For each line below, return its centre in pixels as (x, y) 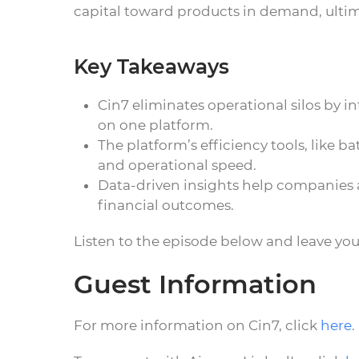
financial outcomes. (167, 205)
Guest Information (195, 284)
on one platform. (155, 125)
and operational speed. (177, 165)
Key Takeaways (151, 67)
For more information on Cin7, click (197, 325)
